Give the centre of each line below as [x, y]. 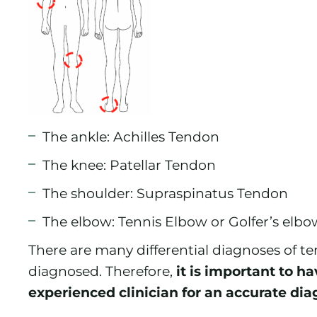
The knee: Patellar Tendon [129, 165]
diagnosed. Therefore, [102, 271]
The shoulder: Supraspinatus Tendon [165, 193]
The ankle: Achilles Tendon [131, 136]
